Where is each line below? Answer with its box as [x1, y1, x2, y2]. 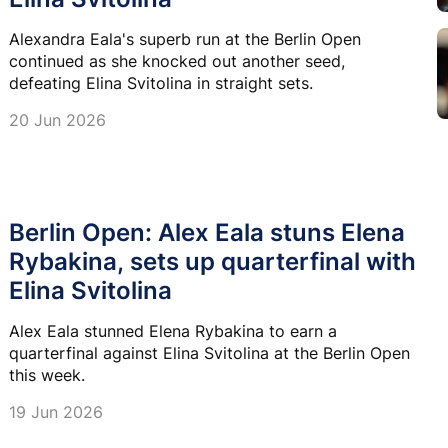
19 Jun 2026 [9, 401, 103, 422]
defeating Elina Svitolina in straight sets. [9, 72, 313, 93]
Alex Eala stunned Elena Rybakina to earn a [9, 320, 337, 341]
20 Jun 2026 [9, 109, 106, 130]
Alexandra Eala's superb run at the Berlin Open [9, 28, 361, 49]
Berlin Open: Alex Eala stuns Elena [9, 217, 405, 247]
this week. [9, 364, 85, 385]
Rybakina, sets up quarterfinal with [9, 246, 416, 276]
